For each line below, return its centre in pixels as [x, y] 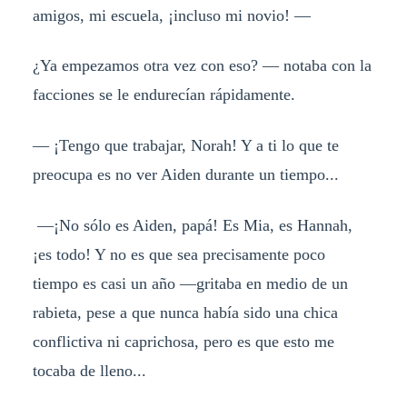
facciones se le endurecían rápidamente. [164, 95]
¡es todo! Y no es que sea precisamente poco [179, 255]
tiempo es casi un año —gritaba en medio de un [190, 284]
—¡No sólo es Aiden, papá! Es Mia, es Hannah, [192, 226]
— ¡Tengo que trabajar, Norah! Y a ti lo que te [185, 146]
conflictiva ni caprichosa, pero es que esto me [183, 342]
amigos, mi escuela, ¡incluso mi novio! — [171, 15]
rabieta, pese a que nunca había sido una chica [185, 313]
